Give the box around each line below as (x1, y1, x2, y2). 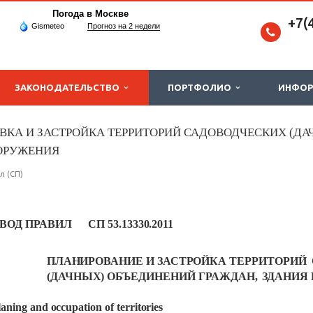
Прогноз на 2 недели (87, 22, 160, 30)
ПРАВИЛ (25, 218, 72, 231)
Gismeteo (31, 22, 64, 30)
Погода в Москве (52, 8, 129, 19)
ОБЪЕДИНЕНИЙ (107, 270, 196, 283)
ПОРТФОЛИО (168, 82, 235, 92)
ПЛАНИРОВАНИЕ (46, 255, 143, 268)
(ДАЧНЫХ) (46, 270, 105, 283)
